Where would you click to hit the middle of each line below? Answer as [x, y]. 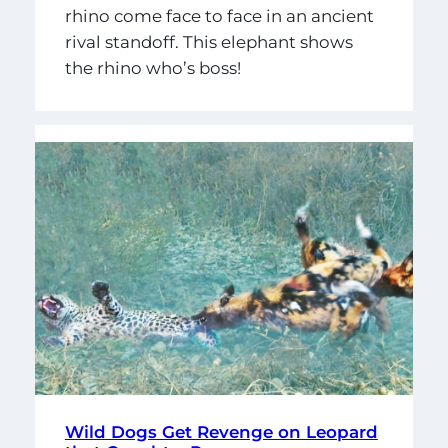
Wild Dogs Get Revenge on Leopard [221, 432]
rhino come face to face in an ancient [219, 16]
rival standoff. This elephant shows [208, 42]
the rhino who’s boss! [152, 68]
